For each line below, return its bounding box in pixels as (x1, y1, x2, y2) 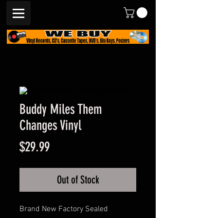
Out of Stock (56, 173, 99, 187)
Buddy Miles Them (19, 101, 102, 118)
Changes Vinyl (19, 117, 81, 134)
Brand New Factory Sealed (19, 204, 108, 215)
